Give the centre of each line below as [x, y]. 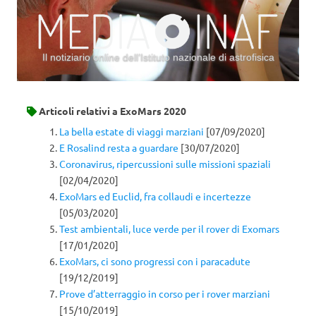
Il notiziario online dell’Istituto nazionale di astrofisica [158, 57]
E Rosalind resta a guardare [119, 148]
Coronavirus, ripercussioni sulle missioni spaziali [165, 164]
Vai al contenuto [195, 86]
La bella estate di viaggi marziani [132, 132]
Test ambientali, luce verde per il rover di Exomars [169, 229]
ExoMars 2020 [153, 110]
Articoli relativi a [78, 110]
